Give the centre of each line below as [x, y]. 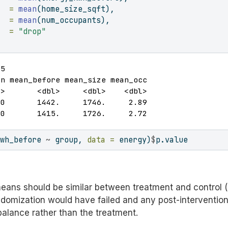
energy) [133, 139]
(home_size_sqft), [76, 9]
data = [101, 139]
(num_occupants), [74, 20]
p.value [172, 139]
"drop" [32, 32]
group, [69, 139]
